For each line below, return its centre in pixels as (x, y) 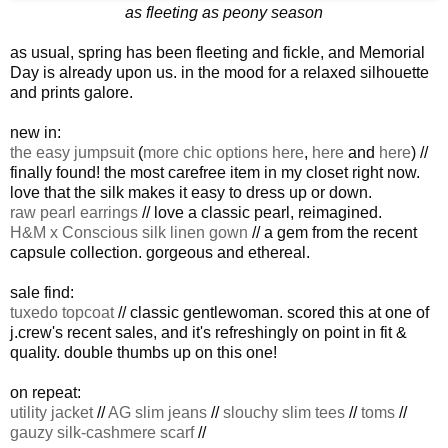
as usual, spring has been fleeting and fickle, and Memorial (217, 53)
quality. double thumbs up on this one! (143, 353)
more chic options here (223, 153)
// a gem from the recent (332, 233)
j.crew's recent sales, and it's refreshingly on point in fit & (208, 333)
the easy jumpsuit (72, 153)
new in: (35, 133)
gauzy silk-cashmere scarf (102, 433)
